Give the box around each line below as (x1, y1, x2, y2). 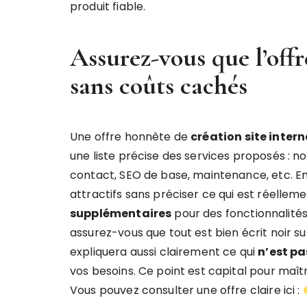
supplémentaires (70, 206, 172, 221)
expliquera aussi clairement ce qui (70, 244, 258, 260)
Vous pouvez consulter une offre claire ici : (70, 282, 303, 298)
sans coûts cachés (70, 70, 247, 101)
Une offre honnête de (70, 129, 191, 145)
